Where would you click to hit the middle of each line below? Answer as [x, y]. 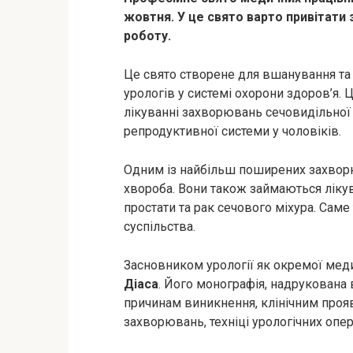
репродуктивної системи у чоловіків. [232, 131]
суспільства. [160, 227]
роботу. [147, 36]
